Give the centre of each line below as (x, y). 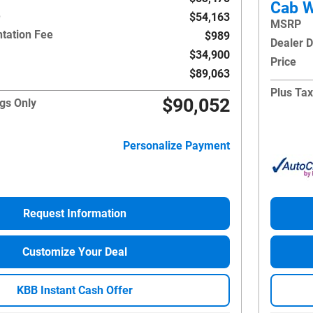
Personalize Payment (176, 146)
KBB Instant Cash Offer (75, 290)
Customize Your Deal (75, 252)
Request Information (75, 214)
